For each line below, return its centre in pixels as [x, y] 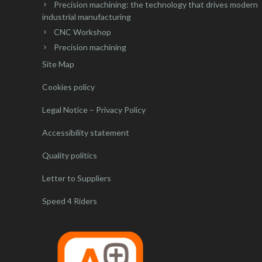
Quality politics [70, 155]
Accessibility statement [86, 132]
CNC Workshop [82, 32]
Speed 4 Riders [70, 201]
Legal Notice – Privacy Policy [94, 109]
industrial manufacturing [87, 16]
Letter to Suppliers [77, 178]
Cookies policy [68, 87]
